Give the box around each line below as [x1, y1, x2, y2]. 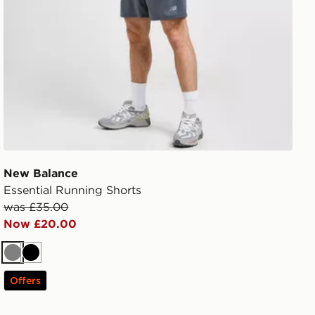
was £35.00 [4, 199, 69, 214]
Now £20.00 [4, 216, 77, 231]
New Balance [4, 165, 79, 180]
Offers [10, 274, 41, 287]
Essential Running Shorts [4, 182, 142, 197]
